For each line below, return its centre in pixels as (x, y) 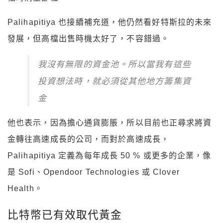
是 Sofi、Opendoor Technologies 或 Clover (94, 172)
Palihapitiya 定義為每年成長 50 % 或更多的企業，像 (110, 155)
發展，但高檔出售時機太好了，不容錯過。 (88, 38)
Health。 (25, 188)
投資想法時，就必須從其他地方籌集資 (114, 80)
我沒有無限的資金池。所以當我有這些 (114, 63)
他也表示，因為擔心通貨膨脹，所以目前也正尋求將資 (110, 122)
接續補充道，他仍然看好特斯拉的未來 (139, 22)
